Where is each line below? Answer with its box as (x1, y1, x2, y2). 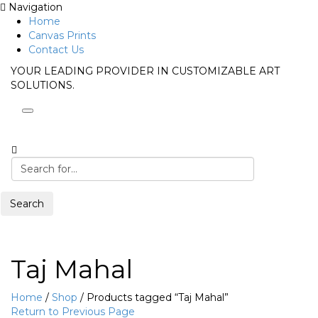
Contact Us (28, 43, 84, 56)
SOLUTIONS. (11, 79, 75, 92)
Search (10, 197, 44, 210)
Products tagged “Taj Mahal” (84, 291, 229, 304)
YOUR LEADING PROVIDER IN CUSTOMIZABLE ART (11, 65, 280, 77)
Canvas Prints (28, 29, 96, 42)
